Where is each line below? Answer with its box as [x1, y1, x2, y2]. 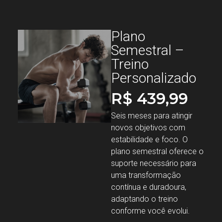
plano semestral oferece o [111, 147, 204, 156]
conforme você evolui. [111, 206, 190, 216]
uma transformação [111, 170, 181, 180]
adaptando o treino [111, 194, 178, 204]
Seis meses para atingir [111, 111, 192, 120]
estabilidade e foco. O [111, 135, 188, 144]
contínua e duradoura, [111, 182, 186, 192]
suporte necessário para [111, 159, 196, 168]
